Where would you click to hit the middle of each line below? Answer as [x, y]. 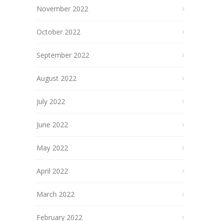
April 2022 [52, 171]
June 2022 [52, 125]
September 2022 [63, 55]
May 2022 [52, 148]
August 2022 [56, 78]
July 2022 [51, 101]
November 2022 [62, 9]
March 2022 [55, 194]
